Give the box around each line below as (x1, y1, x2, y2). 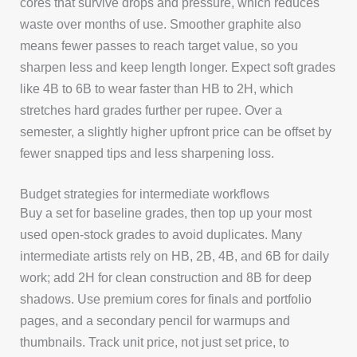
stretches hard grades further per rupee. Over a (20, 103, 283, 118)
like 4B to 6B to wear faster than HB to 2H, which (20, 81, 294, 96)
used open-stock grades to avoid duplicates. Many (20, 227, 303, 242)
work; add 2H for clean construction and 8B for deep (20, 270, 312, 285)
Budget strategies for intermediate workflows (20, 186, 270, 202)
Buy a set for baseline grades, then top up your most (20, 206, 312, 221)
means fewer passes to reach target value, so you (20, 38, 299, 53)
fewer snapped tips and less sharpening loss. (20, 146, 275, 161)
